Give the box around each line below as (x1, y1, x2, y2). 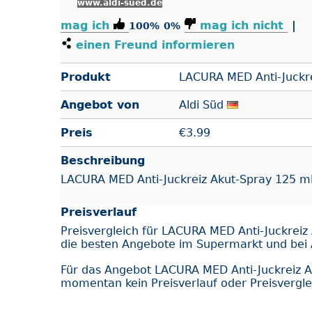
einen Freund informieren (72, 38, 235, 52)
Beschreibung (61, 154, 145, 167)
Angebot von (61, 98, 139, 111)
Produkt (61, 70, 111, 84)
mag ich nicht (200, 19, 283, 32)
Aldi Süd (179, 98, 224, 111)
